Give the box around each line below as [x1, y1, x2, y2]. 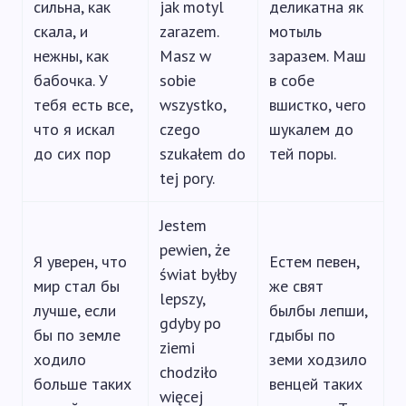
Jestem [159, 215, 207, 236]
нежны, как [34, 45, 109, 66]
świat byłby [159, 264, 237, 285]
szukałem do [159, 143, 246, 164]
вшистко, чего [269, 94, 366, 115]
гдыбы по [269, 324, 335, 345]
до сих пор [34, 143, 111, 164]
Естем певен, [269, 251, 360, 272]
